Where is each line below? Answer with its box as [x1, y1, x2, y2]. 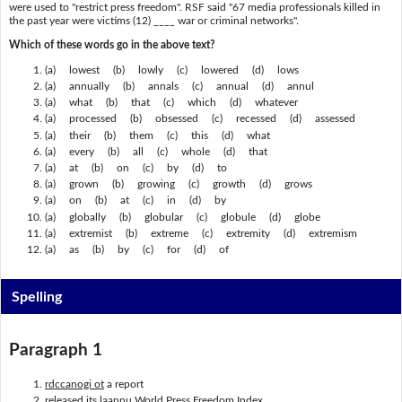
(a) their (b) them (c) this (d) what [44, 129, 281, 141]
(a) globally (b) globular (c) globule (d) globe [44, 211, 331, 223]
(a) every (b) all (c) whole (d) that [44, 145, 278, 157]
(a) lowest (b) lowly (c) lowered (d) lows [44, 64, 310, 75]
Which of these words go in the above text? [8, 39, 215, 51]
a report [103, 378, 144, 389]
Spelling [12, 289, 63, 304]
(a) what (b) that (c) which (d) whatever [44, 97, 309, 109]
